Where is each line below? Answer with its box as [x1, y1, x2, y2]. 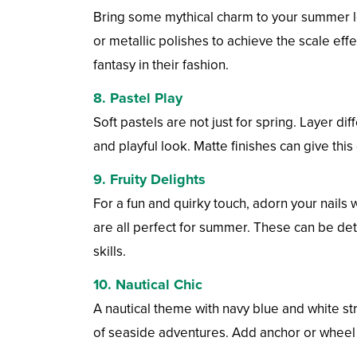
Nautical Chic [116, 276, 202, 294]
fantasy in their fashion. [93, 57, 229, 74]
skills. [93, 243, 126, 261]
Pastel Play [110, 89, 182, 108]
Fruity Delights [110, 171, 206, 189]
